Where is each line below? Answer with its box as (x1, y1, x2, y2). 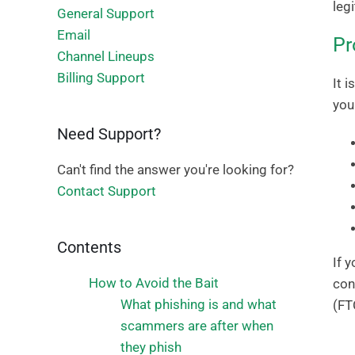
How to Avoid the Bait (89, 275, 219, 291)
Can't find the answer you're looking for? (57, 162, 294, 177)
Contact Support (57, 183, 156, 199)
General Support (57, 6, 155, 21)
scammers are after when (120, 318, 273, 334)
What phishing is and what (120, 296, 277, 312)
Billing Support (57, 70, 145, 86)
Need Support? (57, 124, 161, 143)
